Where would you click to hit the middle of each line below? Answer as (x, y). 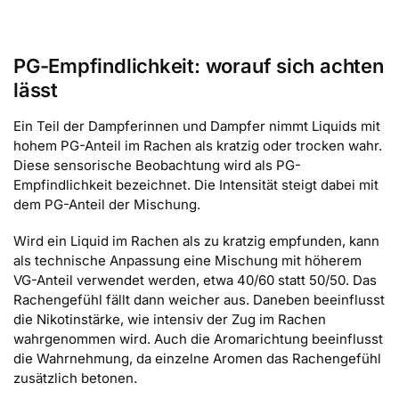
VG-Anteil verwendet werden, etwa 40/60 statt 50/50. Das (195, 281)
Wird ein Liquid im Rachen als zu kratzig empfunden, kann (196, 241)
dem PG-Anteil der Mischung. (107, 204)
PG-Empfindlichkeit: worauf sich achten (199, 65)
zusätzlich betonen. (75, 379)
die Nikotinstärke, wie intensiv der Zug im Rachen (170, 320)
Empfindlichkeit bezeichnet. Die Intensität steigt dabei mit (196, 184)
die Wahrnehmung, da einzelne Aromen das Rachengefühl (197, 359)
